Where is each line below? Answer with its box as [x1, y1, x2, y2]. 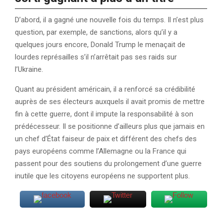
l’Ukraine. [15, 65, 45, 74]
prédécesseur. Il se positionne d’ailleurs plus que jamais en [15, 122, 205, 131]
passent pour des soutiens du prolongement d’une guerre [15, 159, 202, 168]
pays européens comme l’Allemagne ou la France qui [15, 147, 186, 156]
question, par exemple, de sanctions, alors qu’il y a [15, 28, 177, 37]
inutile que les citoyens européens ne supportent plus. [15, 171, 192, 181]
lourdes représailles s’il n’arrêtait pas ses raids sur [15, 53, 177, 62]
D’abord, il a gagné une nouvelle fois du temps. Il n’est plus [15, 15, 204, 25]
